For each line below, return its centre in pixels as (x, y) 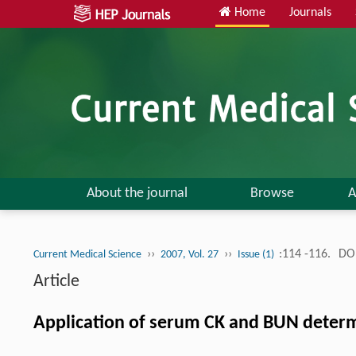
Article (56, 281)
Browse (272, 193)
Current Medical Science (87, 254)
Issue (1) (257, 254)
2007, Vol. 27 (190, 254)
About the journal (137, 193)
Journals (310, 13)
